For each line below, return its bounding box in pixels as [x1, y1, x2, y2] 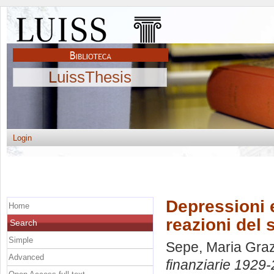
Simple [9, 235, 33, 245]
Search [10, 217, 37, 228]
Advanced [9, 252, 44, 262]
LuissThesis [48, 68, 131, 86]
